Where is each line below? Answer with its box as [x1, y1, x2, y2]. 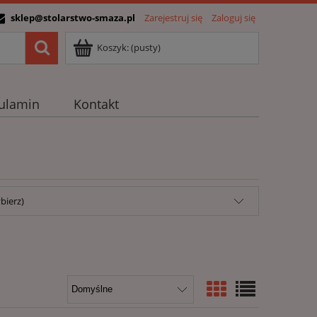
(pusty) [131, 41, 161, 54]
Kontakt [73, 96, 119, 113]
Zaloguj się [212, 11, 255, 24]
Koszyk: [97, 41, 129, 54]
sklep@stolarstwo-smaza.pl [11, 11, 135, 24]
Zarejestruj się [144, 11, 202, 24]
